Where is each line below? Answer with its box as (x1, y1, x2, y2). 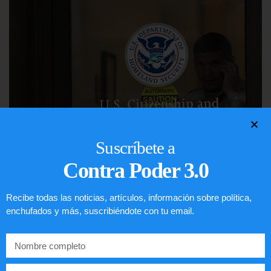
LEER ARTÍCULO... (6, 220, 96, 231)
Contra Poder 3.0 (63, 158, 208, 183)
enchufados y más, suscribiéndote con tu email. (6, 206, 194, 217)
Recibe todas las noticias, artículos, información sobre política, (6, 192, 252, 203)
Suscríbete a (96, 138, 175, 158)
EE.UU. (6, 189, 58, 207)
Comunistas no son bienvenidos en (6, 170, 235, 188)
